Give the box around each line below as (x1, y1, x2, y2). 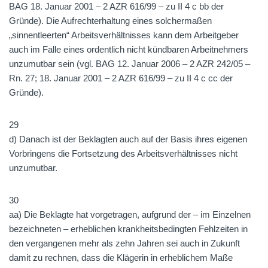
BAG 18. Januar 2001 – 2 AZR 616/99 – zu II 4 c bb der (9, 1, 224, 11)
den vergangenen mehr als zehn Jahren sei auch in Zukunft (9, 238, 240, 248)
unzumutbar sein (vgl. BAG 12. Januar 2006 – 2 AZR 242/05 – (9, 59, 250, 69)
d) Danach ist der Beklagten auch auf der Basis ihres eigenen (9, 134, 247, 144)
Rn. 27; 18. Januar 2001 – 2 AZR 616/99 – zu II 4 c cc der (9, 73, 233, 83)
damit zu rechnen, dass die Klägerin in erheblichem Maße (9, 252, 233, 263)
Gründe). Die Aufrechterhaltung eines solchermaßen (9, 16, 212, 26)
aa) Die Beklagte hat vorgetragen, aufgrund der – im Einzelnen (9, 209, 251, 220)
